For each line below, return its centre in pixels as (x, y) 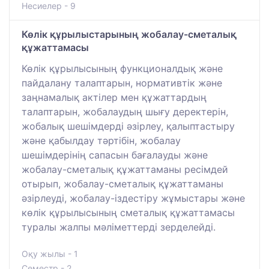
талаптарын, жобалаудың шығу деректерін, (125, 112)
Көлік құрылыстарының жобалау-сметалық (129, 35)
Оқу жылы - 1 (50, 254)
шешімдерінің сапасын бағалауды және (115, 155)
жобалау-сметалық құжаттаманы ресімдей (125, 170)
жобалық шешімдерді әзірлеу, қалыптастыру (128, 126)
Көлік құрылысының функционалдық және (122, 69)
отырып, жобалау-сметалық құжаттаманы (122, 184)
